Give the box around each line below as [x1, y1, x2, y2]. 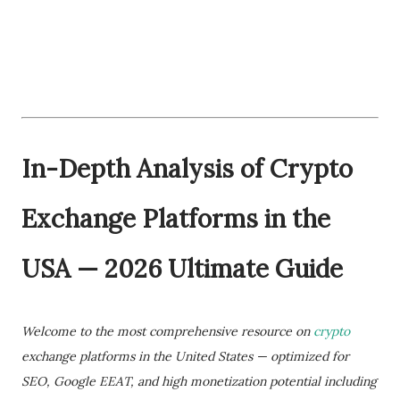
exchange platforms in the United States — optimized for [21, 348, 349, 364]
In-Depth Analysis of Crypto [21, 153, 353, 185]
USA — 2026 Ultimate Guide [21, 253, 343, 285]
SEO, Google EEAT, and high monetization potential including [21, 373, 377, 389]
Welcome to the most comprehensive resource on [21, 323, 313, 339]
